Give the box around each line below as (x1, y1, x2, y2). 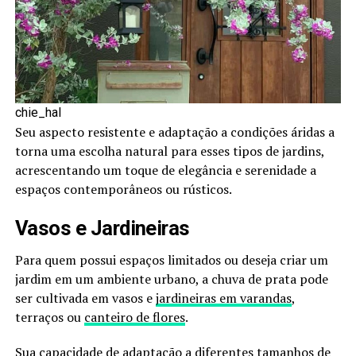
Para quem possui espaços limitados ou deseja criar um (14, 250, 328, 269)
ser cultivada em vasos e (14, 288, 156, 307)
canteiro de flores (83, 308, 185, 326)
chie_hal (14, 104, 61, 120)
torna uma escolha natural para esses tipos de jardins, (14, 141, 324, 160)
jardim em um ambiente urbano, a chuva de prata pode (14, 269, 328, 288)
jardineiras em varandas (155, 288, 292, 307)
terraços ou (14, 308, 84, 326)
